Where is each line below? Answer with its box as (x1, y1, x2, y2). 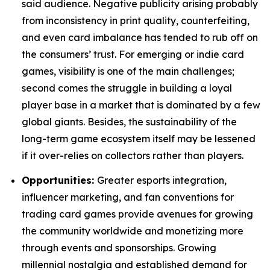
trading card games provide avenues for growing (22, 207, 253, 220)
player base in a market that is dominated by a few (22, 98, 260, 111)
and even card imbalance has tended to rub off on (22, 31, 258, 43)
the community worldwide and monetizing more (22, 224, 243, 237)
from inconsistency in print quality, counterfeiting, (22, 14, 250, 27)
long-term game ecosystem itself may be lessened (22, 132, 256, 145)
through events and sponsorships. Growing (22, 241, 216, 254)
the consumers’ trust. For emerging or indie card (22, 48, 244, 60)
